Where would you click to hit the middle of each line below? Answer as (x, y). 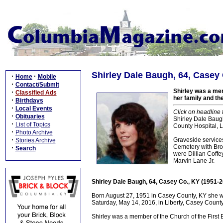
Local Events (34, 109)
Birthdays (29, 101)
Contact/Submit (37, 85)
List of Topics (33, 124)
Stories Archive (35, 140)
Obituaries (30, 116)
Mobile (47, 77)
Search (25, 148)
